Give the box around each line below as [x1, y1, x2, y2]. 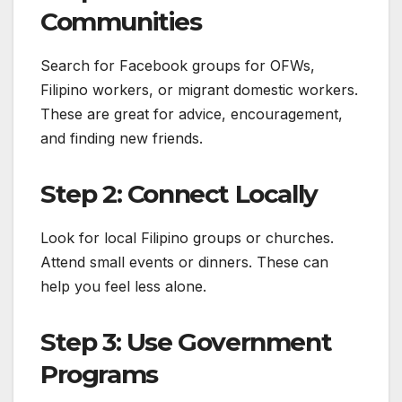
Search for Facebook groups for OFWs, [40, 57, 315, 75]
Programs [40, 358, 158, 389]
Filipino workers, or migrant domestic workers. [40, 81, 358, 100]
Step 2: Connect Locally [40, 179, 318, 210]
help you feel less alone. [40, 276, 206, 295]
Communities [40, 6, 202, 38]
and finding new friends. [40, 129, 203, 148]
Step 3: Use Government [40, 326, 332, 357]
